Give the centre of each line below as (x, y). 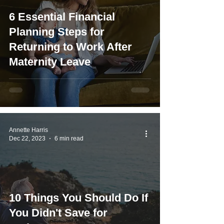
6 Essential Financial (62, 17)
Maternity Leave (50, 62)
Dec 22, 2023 (27, 138)
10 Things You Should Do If (78, 198)
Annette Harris (28, 130)
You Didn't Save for (58, 213)
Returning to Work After (70, 47)
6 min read (69, 138)
